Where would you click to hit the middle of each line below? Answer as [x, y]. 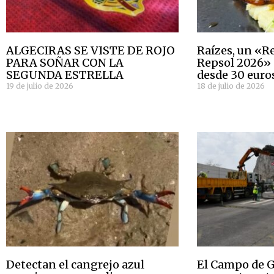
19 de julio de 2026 [40, 86]
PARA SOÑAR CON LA [65, 63]
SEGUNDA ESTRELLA [65, 75]
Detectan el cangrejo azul [75, 264]
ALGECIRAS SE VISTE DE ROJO [91, 51]
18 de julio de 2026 [231, 86]
